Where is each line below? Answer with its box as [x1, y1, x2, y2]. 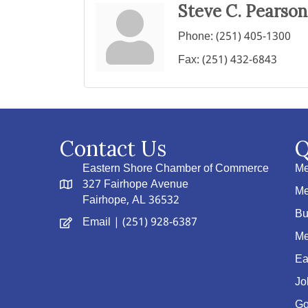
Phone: [178, 27, 213, 46]
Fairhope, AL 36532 [82, 191, 179, 210]
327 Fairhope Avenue [82, 175, 188, 194]
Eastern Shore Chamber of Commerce [82, 159, 269, 178]
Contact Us [60, 135, 166, 162]
